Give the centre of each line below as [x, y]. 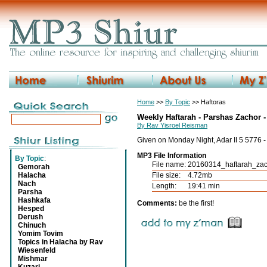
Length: [164, 186]
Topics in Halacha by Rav [60, 242]
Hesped [31, 209]
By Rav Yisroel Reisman [172, 125]
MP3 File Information [172, 156]
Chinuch [32, 225]
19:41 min [203, 186]
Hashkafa [34, 200]
